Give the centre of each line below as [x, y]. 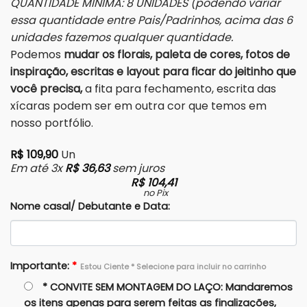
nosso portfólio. [52, 123]
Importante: [40, 266]
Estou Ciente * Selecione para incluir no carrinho [173, 266]
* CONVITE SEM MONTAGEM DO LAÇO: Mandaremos [168, 287]
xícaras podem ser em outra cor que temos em [138, 106]
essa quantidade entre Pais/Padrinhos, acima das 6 [151, 21]
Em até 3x [38, 168]
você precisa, [46, 89]
